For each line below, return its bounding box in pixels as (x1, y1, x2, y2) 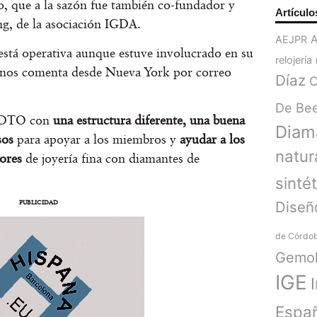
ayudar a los (180, 132, 245, 147)
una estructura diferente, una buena (53, 113, 245, 128)
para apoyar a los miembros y (17, 132, 180, 147)
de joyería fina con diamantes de (25, 151, 200, 166)
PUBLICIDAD (18, 197, 58, 206)
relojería (275, 54, 313, 67)
